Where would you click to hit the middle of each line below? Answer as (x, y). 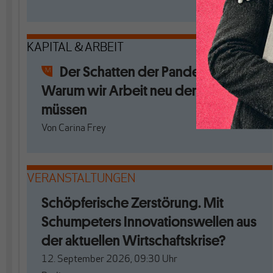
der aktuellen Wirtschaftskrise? (133, 240)
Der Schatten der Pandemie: (142, 72)
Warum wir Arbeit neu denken (131, 90)
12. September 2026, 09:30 (101, 260)
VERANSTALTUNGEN (81, 179)
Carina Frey (82, 129)
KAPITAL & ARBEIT (75, 48)
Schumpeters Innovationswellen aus (149, 222)
